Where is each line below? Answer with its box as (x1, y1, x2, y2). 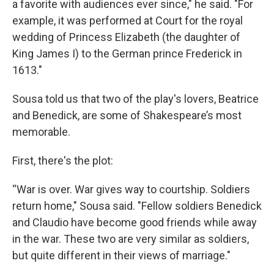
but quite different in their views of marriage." (12, 248, 231, 262)
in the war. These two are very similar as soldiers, (12, 232, 249, 245)
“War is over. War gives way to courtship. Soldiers (12, 182, 250, 196)
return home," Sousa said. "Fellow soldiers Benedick (12, 199, 262, 212)
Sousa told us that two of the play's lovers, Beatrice (12, 92, 259, 105)
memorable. (12, 125, 70, 138)
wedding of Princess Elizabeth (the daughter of (12, 30, 240, 43)
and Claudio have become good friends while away (12, 215, 257, 229)
